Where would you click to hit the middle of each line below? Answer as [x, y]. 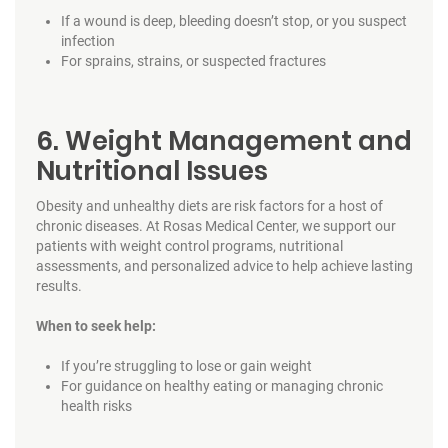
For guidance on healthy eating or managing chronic [221, 385]
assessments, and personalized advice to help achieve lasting [224, 265]
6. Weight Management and [223, 140]
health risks [96, 405]
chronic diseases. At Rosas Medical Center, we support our [215, 225]
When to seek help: [95, 325]
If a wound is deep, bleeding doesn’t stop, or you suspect [233, 20]
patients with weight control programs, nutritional [189, 245]
